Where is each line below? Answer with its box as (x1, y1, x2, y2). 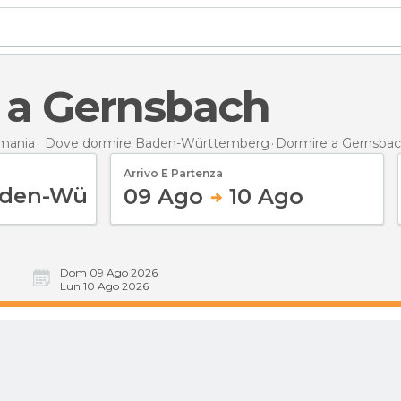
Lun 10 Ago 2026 (60, 279, 149, 293)
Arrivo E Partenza (124, 166, 223, 180)
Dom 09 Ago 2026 (60, 266, 158, 279)
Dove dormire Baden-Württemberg (45, 134, 269, 151)
